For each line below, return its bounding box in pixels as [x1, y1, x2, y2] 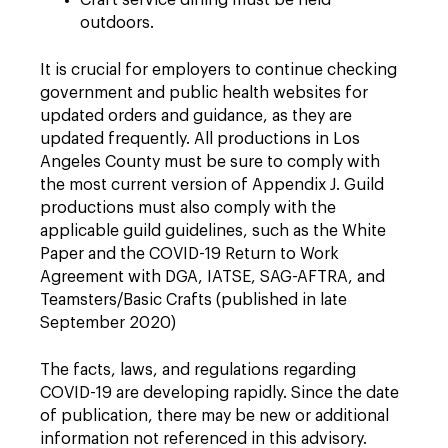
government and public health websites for [40, 85, 368, 101]
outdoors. [80, 15, 154, 31]
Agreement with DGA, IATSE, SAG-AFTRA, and [40, 269, 385, 285]
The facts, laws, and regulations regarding [40, 362, 356, 378]
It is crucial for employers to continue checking [40, 62, 397, 78]
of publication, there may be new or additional [40, 408, 389, 424]
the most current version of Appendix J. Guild [40, 177, 384, 193]
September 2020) [40, 315, 176, 331]
